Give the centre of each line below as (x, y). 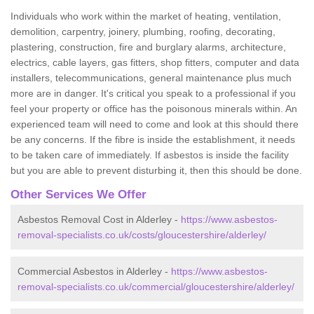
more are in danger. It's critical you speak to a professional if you (153, 93)
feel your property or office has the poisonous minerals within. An (154, 108)
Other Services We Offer (78, 194)
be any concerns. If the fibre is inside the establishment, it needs (153, 139)
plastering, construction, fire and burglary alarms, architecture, (148, 47)
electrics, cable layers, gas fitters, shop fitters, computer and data (155, 62)
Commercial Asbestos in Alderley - (94, 271)
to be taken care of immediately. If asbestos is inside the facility (150, 155)
